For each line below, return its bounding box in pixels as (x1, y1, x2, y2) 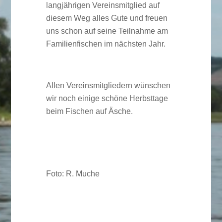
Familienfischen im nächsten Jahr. (46, 40, 166, 49)
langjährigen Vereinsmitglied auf (46, 1, 160, 10)
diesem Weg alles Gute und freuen (46, 14, 167, 23)
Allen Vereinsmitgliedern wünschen (46, 81, 170, 90)
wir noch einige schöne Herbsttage (46, 94, 168, 103)
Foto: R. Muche (46, 169, 100, 178)
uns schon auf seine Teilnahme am (46, 27, 168, 36)
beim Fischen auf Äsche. (46, 107, 133, 116)
